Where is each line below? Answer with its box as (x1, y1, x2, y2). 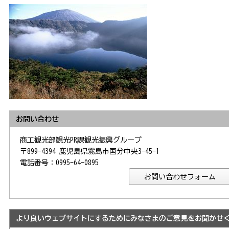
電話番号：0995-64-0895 (20, 158, 99, 166)
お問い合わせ (16, 115, 59, 123)
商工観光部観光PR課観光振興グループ (20, 136, 142, 144)
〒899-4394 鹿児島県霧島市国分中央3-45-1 (20, 147, 159, 155)
